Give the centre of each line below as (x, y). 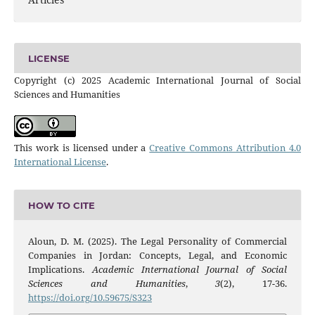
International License (60, 162)
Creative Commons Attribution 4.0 (225, 148)
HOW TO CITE (61, 205)
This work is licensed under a (82, 148)
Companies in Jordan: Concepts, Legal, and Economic (157, 256)
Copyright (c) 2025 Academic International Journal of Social (157, 81)
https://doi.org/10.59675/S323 (90, 298)
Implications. (60, 270)
